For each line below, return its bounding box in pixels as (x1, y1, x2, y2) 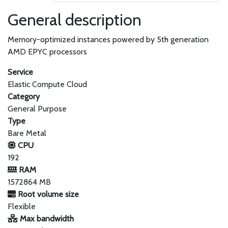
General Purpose (8, 104, 67, 113)
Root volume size (16, 189, 79, 199)
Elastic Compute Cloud (8, 79, 87, 89)
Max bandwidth (18, 214, 74, 223)
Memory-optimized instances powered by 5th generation (8, 35, 209, 44)
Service (8, 67, 33, 77)
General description (8, 10, 141, 30)
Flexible (8, 202, 36, 211)
